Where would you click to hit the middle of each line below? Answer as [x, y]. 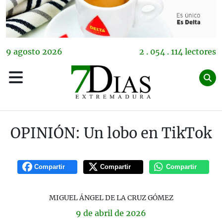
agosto [27, 52]
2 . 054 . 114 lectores [178, 52]
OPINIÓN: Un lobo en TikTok [111, 134]
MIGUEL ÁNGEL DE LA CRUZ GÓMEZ [111, 198]
